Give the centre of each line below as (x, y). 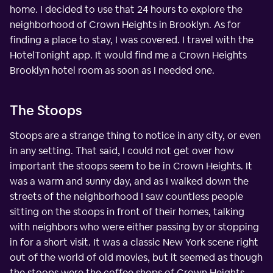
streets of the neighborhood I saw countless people (126, 196)
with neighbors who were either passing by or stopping (134, 227)
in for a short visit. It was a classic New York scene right (134, 242)
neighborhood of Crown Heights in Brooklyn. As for (125, 24)
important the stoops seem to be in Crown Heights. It (131, 166)
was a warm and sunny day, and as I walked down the (129, 181)
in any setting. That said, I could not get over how (122, 151)
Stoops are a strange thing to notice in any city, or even (135, 135)
